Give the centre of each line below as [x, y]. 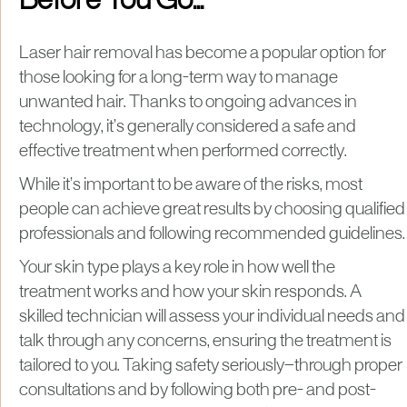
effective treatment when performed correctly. [184, 151]
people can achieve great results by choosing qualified [212, 209]
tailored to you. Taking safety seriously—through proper [211, 366]
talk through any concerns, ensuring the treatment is [205, 341]
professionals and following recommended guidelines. [212, 234]
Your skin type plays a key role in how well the [177, 268]
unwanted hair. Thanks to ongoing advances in [188, 102]
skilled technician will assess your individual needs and [212, 317]
